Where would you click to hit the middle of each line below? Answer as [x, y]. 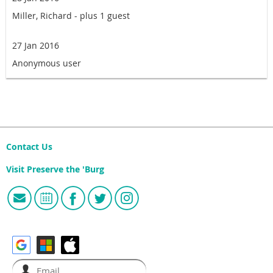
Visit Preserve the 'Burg [55, 169]
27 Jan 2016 [36, 46]
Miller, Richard [42, 16]
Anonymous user [47, 63]
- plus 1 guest [102, 16]
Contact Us [29, 147]
